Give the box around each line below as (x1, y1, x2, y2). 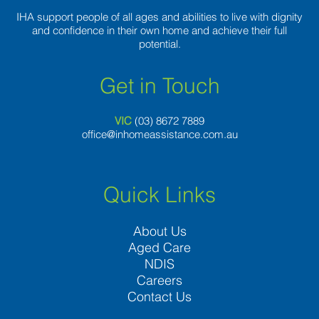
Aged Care (128, 239, 191, 256)
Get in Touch (99, 73, 220, 100)
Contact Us (127, 288, 192, 305)
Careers (137, 272, 182, 289)
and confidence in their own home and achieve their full (32, 23, 287, 38)
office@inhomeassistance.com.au (81, 127, 238, 142)
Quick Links (103, 182, 216, 209)
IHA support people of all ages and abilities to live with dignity (16, 10, 303, 24)
